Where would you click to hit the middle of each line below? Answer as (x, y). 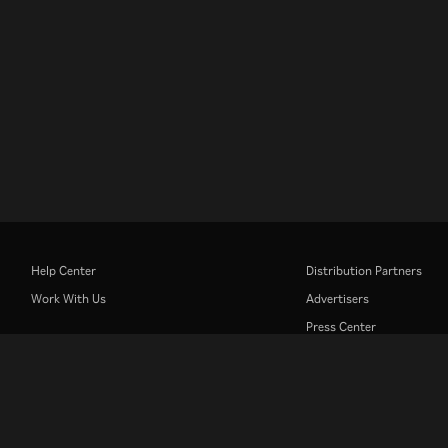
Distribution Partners (364, 269)
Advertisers (337, 297)
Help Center (63, 269)
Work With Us (68, 297)
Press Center (341, 325)
